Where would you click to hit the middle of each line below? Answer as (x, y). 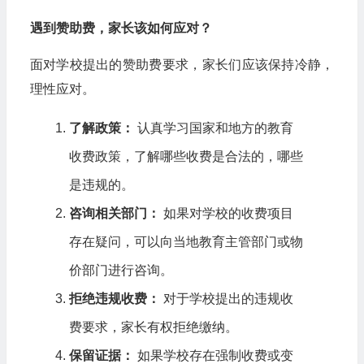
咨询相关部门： (114, 213)
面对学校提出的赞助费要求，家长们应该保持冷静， (182, 65)
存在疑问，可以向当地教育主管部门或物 (186, 242)
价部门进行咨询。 (121, 270)
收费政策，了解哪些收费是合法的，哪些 (186, 156)
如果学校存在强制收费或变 (213, 355)
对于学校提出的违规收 (226, 299)
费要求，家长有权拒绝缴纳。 (153, 327)
